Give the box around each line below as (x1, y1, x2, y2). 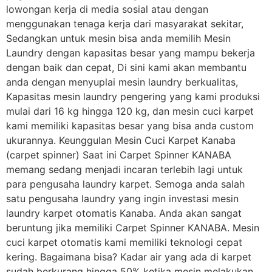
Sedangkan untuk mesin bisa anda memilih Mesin (6, 32, 231, 44)
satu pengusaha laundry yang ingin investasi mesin (6, 192, 239, 205)
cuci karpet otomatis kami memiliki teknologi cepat (6, 236, 242, 248)
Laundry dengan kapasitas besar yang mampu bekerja (6, 46, 255, 59)
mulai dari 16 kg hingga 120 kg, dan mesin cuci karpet (6, 104, 254, 117)
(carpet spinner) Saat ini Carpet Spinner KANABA (6, 148, 231, 161)
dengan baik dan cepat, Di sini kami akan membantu (6, 61, 246, 73)
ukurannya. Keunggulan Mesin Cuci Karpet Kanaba (6, 134, 236, 146)
